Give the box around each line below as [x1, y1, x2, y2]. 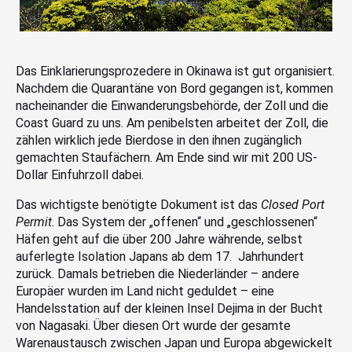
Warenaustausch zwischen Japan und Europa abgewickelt [16, 335, 332, 350]
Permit [16, 214, 52, 229]
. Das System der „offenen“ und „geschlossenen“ [52, 214, 317, 229]
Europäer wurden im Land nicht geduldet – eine [16, 283, 274, 299]
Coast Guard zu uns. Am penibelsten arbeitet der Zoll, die [16, 115, 328, 130]
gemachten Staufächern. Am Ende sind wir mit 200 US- [16, 149, 317, 165]
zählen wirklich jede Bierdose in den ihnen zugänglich [16, 132, 302, 148]
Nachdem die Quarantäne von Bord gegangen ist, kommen [16, 80, 333, 96]
